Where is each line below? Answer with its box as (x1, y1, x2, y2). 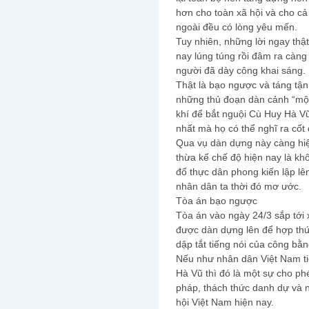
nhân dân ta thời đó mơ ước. (176, 181, 301, 192)
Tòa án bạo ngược (176, 195, 257, 207)
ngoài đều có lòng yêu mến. (176, 21, 297, 33)
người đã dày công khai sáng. (176, 65, 306, 77)
